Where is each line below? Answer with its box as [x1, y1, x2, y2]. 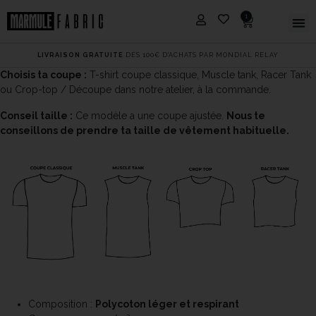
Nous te [226, 110, 265, 121]
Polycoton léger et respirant [95, 298, 239, 310]
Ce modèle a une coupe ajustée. [73, 110, 226, 121]
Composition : [28, 298, 95, 310]
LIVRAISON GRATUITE [37, 51, 123, 59]
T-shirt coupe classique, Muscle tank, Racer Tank [87, 69, 311, 80]
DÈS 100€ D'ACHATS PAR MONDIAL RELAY [123, 51, 279, 59]
